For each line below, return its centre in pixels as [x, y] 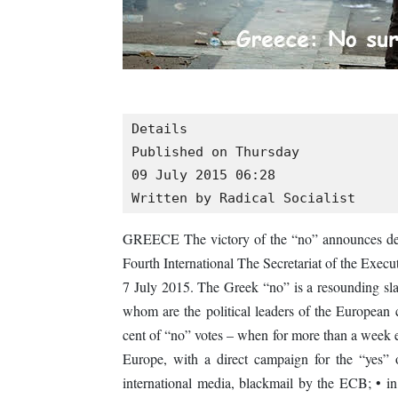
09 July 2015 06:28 [203, 175]
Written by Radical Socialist [243, 199]
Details [159, 129]
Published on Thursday [215, 152]
